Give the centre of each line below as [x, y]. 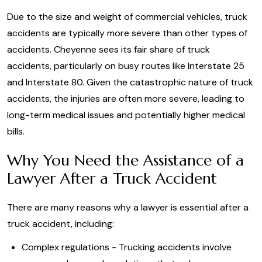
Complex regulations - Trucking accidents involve [127, 247]
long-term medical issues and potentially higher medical [126, 115]
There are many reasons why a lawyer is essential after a [128, 207]
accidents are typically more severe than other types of [127, 33]
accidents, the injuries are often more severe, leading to [126, 99]
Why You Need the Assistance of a [125, 160]
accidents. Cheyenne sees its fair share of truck [108, 49]
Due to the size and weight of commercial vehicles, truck [127, 17]
